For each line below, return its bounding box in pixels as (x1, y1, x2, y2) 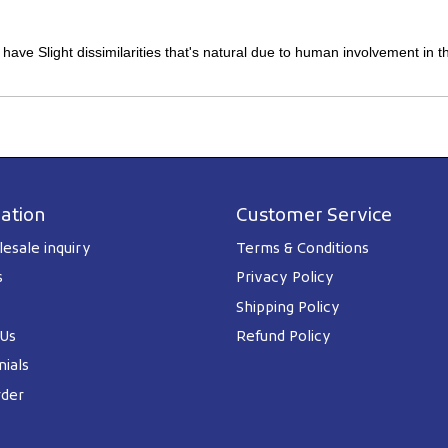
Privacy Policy (236, 269, 334, 289)
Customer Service (236, 204, 392, 228)
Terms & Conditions (236, 239, 369, 259)
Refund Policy (236, 327, 331, 347)
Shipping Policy (236, 298, 340, 318)
